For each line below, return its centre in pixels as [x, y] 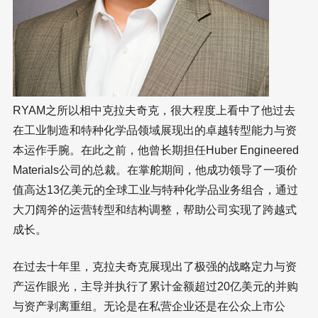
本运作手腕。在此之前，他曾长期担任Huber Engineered [156, 150]
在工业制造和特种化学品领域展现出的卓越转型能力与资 [155, 131]
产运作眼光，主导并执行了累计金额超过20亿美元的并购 [155, 287]
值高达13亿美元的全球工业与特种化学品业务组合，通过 [155, 190]
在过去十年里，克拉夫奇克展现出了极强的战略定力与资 [155, 267]
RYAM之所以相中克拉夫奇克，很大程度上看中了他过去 [154, 111]
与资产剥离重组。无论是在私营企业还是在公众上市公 [149, 307]
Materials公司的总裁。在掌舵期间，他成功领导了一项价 [155, 170]
